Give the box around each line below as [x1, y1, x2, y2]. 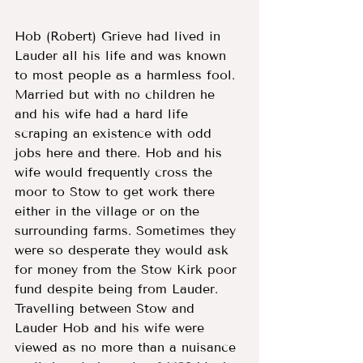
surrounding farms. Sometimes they [15, 222, 241, 238]
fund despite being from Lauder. [15, 280, 223, 297]
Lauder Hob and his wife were [15, 319, 209, 335]
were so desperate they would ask [15, 241, 233, 258]
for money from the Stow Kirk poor [15, 261, 241, 277]
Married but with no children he [15, 86, 220, 102]
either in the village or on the [15, 203, 204, 219]
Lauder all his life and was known [15, 47, 231, 63]
